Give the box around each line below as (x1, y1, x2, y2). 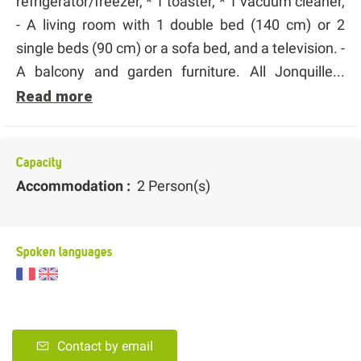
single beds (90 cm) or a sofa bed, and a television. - (16, 39, 345, 56)
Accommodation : (16, 176, 134, 194)
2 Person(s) (134, 176, 210, 194)
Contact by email (57, 338, 153, 355)
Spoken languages (16, 243, 112, 260)
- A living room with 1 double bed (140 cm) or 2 (16, 15, 345, 33)
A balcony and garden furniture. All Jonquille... (16, 62, 345, 80)
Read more (16, 87, 93, 105)
